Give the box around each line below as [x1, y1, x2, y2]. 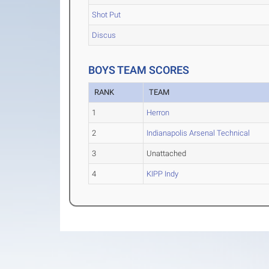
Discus [92, 31, 116, 40]
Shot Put [92, 10, 121, 19]
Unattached [147, 149, 187, 158]
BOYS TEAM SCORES [88, 64, 190, 76]
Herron [147, 108, 170, 117]
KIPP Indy [147, 169, 179, 178]
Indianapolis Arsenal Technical [147, 128, 250, 138]
